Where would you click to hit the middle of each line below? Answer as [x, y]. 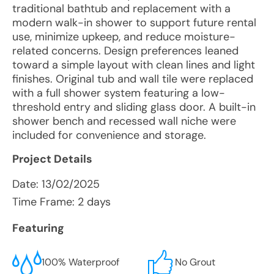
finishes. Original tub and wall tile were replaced [133, 79]
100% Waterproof [80, 262]
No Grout [195, 262]
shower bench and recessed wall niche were [124, 121]
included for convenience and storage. [109, 135]
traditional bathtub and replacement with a [121, 9]
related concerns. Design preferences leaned [125, 51]
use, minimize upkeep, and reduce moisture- [124, 37]
